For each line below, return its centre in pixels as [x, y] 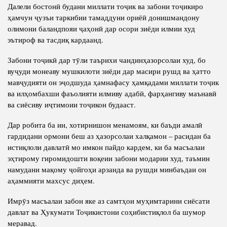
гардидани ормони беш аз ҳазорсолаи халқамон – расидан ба [109, 136]
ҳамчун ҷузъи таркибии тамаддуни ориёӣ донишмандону [104, 17]
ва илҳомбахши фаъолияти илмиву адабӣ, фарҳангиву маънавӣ [112, 93]
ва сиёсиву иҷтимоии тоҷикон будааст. [72, 104]
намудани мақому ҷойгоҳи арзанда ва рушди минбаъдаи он [107, 169]
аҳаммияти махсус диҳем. [51, 180]
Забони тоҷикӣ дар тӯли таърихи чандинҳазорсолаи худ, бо [107, 60]
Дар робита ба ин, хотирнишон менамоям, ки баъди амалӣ [105, 124]
